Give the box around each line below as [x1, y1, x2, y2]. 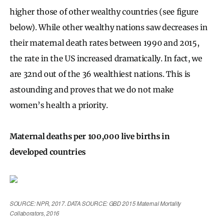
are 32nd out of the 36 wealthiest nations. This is [10, 69, 190, 79]
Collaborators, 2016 [10, 208, 59, 217]
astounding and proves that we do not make [10, 84, 174, 94]
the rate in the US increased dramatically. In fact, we [10, 53, 202, 63]
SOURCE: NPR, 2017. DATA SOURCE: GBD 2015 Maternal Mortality [10, 199, 182, 207]
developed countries [10, 146, 86, 157]
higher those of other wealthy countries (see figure [10, 6, 199, 17]
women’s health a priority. [10, 100, 108, 110]
